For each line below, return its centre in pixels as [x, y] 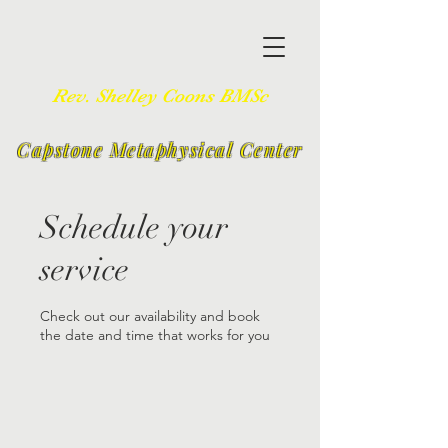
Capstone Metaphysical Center [160, 149]
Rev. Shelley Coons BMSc [160, 96]
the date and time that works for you [155, 335]
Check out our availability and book [150, 316]
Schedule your [134, 227]
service [84, 269]
